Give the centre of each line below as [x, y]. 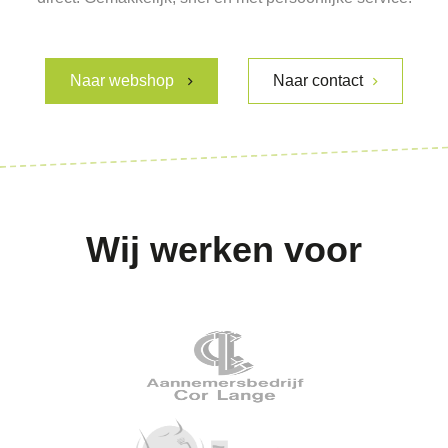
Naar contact [318, 81]
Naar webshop [124, 81]
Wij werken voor [224, 249]
